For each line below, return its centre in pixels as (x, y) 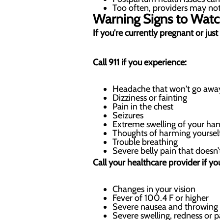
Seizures (128, 115)
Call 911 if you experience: (140, 62)
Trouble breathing (145, 142)
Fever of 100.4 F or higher (161, 198)
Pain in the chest (143, 107)
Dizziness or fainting (150, 98)
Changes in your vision (154, 189)
